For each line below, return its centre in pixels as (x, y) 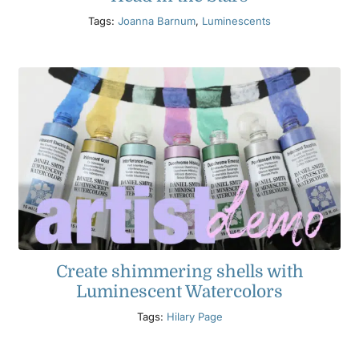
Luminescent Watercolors (179, 292)
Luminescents (236, 21)
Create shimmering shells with (179, 272)
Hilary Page (194, 317)
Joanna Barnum (157, 21)
